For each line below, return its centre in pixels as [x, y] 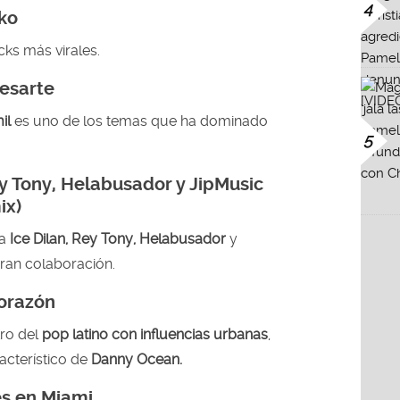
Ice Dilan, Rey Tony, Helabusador [118, 238]
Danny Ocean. [137, 359]
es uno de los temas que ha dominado [141, 121]
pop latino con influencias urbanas [155, 334]
